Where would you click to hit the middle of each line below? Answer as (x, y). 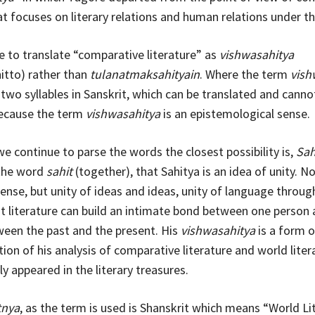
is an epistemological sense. (235, 113)
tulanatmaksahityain (144, 74)
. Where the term (245, 74)
